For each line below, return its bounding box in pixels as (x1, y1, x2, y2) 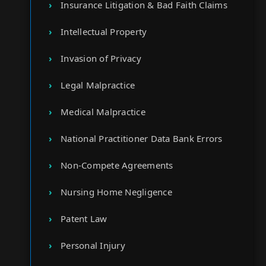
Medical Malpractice (61, 106, 145, 118)
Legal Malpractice (61, 79, 135, 91)
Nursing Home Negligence (61, 186, 172, 198)
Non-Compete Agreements (61, 159, 173, 171)
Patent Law (61, 213, 107, 224)
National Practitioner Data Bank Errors (61, 132, 223, 144)
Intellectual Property (61, 26, 147, 37)
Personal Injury (61, 239, 125, 251)
